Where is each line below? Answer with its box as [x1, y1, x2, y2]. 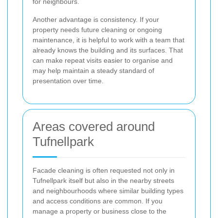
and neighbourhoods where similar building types [33, 187, 183, 195]
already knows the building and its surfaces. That [33, 46, 183, 54]
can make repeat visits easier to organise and [33, 56, 173, 65]
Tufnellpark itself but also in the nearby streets [33, 177, 174, 185]
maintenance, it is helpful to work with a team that [33, 36, 184, 44]
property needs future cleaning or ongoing [33, 26, 162, 34]
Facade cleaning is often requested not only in [33, 166, 175, 175]
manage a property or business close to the [33, 207, 166, 216]
